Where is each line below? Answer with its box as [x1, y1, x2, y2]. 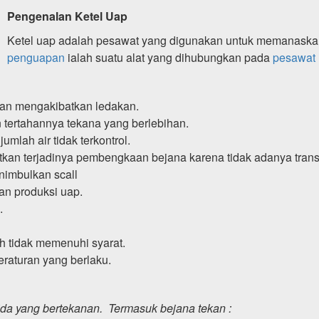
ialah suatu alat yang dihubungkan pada [65, 48, 273, 66]
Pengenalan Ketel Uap [7, 7, 127, 24]
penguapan [7, 48, 65, 66]
